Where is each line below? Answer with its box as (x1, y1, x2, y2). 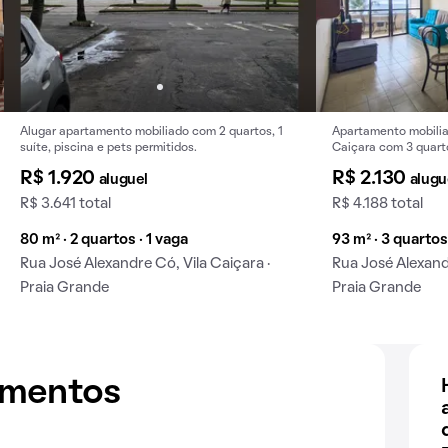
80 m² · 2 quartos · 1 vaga (20, 233, 188, 247)
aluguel (98, 173, 148, 187)
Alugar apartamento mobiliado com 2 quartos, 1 (20, 127, 283, 137)
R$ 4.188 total (332, 197, 423, 211)
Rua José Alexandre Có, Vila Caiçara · (20, 257, 270, 271)
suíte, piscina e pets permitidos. (20, 143, 197, 153)
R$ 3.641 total (20, 197, 111, 211)
